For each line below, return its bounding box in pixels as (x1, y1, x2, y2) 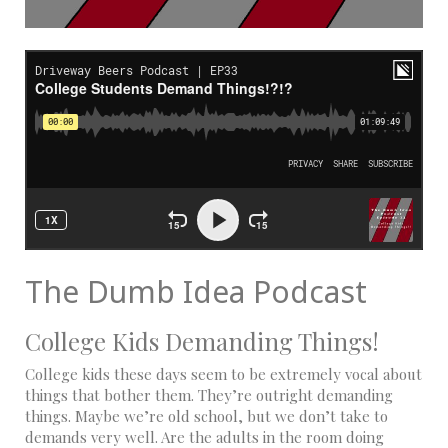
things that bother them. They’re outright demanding (25, 385, 393, 406)
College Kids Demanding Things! (25, 325, 379, 358)
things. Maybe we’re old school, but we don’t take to (25, 406, 388, 427)
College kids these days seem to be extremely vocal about (25, 364, 422, 385)
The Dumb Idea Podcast (25, 271, 367, 313)
